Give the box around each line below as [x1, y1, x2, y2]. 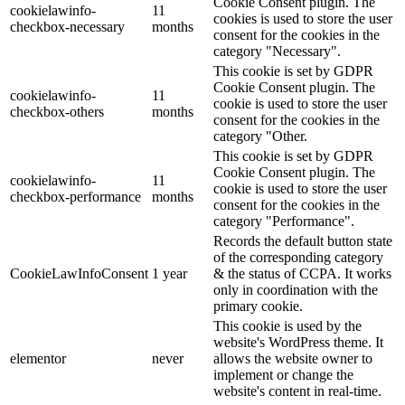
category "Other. [213, 127, 307, 144]
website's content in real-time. [213, 382, 381, 399]
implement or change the [213, 366, 353, 382]
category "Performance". [213, 212, 354, 229]
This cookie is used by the [213, 317, 362, 334]
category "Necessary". [213, 42, 341, 59]
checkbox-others [10, 103, 104, 119]
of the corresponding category [213, 249, 383, 265]
